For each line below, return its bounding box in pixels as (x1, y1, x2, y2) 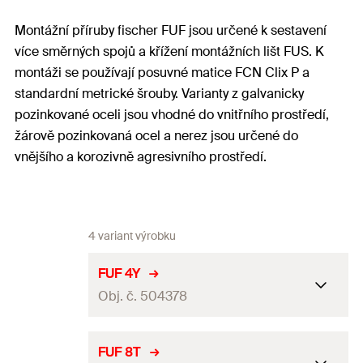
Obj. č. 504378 (98, 287, 187, 305)
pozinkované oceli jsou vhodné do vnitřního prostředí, (15, 106, 329, 123)
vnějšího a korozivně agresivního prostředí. (15, 148, 267, 165)
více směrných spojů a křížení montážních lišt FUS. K (15, 43, 324, 60)
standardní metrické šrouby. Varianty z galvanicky (15, 85, 304, 102)
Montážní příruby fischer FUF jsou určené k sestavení (15, 22, 327, 39)
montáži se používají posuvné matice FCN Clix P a (15, 64, 310, 81)
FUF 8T (98, 343, 141, 361)
